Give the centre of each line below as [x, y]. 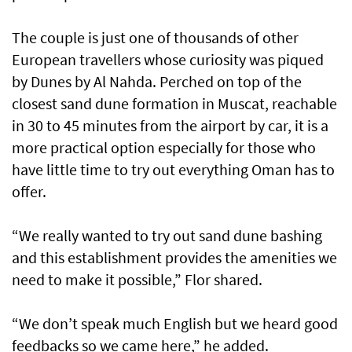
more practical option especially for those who [164, 148]
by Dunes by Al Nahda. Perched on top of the [157, 82]
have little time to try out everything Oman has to [173, 170]
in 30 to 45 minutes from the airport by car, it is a [170, 126]
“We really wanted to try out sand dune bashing [167, 236]
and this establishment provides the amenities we [174, 258]
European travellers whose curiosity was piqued [168, 60]
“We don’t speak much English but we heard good [175, 324]
